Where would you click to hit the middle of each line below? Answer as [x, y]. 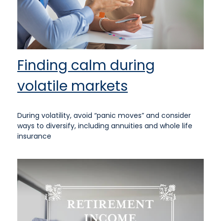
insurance [34, 136]
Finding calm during [86, 65]
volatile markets [73, 86]
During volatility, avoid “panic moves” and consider [104, 115]
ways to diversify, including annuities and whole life [105, 126]
